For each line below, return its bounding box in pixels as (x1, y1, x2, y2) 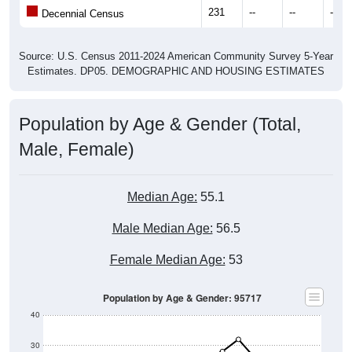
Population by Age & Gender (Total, (19, 113, 301, 134)
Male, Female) (19, 138, 134, 159)
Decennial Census (38, 7, 124, 20)
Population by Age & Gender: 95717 (103, 291, 262, 305)
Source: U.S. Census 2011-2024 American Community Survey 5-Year (19, 49, 333, 62)
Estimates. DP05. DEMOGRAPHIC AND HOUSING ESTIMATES (27, 64, 324, 77)
